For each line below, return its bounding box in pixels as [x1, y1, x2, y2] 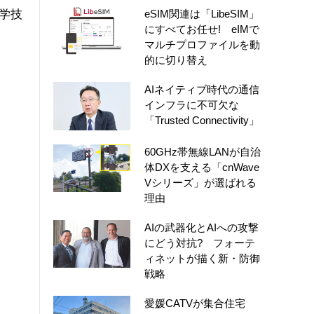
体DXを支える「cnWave [144, 161, 259, 173]
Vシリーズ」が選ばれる [144, 176, 257, 189]
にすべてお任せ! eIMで [144, 22, 259, 35]
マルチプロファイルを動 [144, 38, 260, 50]
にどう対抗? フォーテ [144, 236, 255, 249]
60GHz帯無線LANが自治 [144, 145, 261, 158]
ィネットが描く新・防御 [144, 252, 260, 264]
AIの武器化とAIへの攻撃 [144, 221, 259, 233]
